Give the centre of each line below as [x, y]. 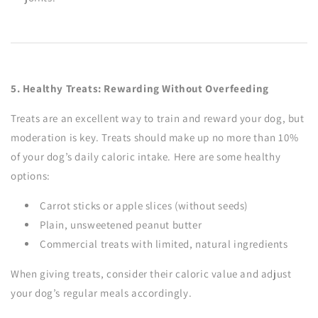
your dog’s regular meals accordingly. [102, 293]
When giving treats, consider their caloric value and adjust [151, 274]
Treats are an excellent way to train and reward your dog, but [158, 118]
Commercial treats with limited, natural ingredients [164, 244]
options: [31, 176]
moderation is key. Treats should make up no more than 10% [155, 137]
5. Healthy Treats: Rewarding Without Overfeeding [140, 88]
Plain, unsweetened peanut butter [121, 225]
